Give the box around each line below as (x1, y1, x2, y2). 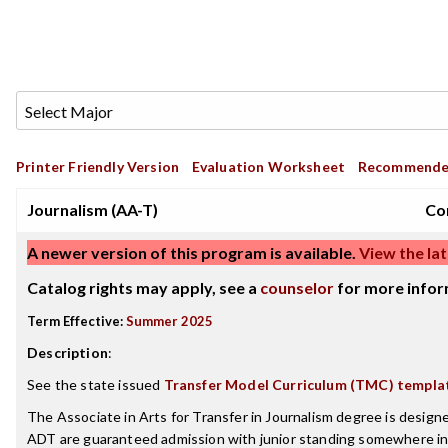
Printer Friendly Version (16, 158, 180, 175)
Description (27, 344, 108, 361)
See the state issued (27, 376, 164, 393)
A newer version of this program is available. (27, 243, 356, 262)
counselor (260, 278, 334, 297)
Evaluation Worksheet (191, 158, 346, 175)
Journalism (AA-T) (27, 200, 158, 219)
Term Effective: (27, 313, 123, 329)
